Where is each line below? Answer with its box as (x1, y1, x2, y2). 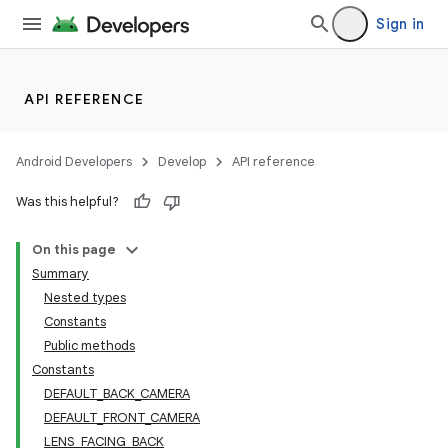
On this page (32, 241, 116, 258)
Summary (32, 265, 89, 282)
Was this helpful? (16, 193, 119, 210)
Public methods (44, 337, 135, 354)
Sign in (376, 15, 424, 33)
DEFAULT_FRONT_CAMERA (44, 409, 200, 426)
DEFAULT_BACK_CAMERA (44, 385, 190, 402)
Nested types (44, 289, 126, 306)
